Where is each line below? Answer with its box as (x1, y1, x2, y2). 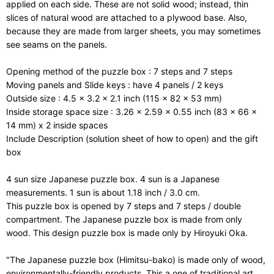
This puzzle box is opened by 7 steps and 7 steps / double (6, 201, 241, 211)
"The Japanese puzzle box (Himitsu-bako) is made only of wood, (6, 254, 265, 265)
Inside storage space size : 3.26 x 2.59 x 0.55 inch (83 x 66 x (6, 106, 257, 117)
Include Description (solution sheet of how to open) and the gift (6, 133, 258, 144)
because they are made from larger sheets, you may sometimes (6, 26, 261, 36)
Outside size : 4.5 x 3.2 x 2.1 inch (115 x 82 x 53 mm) (6, 93, 222, 103)
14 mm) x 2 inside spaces (6, 120, 108, 130)
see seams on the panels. (6, 39, 107, 50)
